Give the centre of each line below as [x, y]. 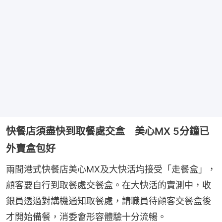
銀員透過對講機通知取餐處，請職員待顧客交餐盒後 [109, 201]
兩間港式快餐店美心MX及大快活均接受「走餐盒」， [111, 169]
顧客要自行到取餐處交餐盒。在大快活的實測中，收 [109, 185]
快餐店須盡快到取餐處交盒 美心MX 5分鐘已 [108, 131]
